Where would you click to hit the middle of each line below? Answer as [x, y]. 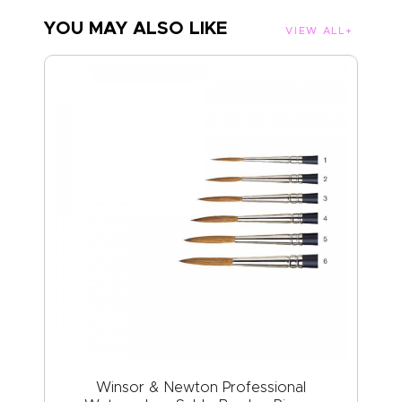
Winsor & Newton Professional [201, 387]
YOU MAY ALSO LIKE [135, 28]
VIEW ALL [315, 31]
